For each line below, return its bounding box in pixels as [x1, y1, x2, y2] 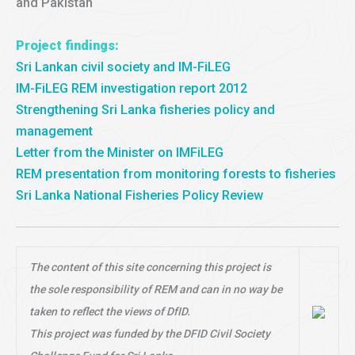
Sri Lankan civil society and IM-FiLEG [16, 59, 231, 74]
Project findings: [16, 37, 119, 53]
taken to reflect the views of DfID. [29, 305, 191, 319]
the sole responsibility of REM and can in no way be [29, 283, 283, 296]
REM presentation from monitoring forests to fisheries [16, 166, 336, 181]
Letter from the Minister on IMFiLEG [16, 144, 223, 160]
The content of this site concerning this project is [29, 261, 272, 274]
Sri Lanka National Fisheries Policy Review [16, 187, 263, 203]
